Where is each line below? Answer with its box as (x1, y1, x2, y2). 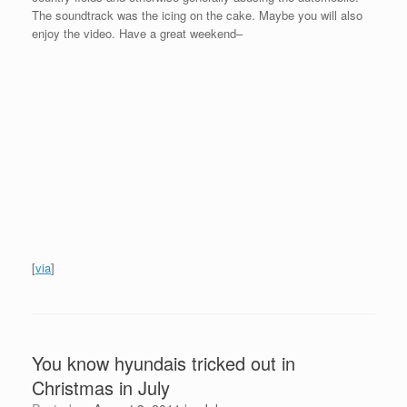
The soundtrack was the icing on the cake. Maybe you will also (32, 5, 362, 24)
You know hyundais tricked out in (32, 350, 295, 377)
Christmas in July (32, 374, 170, 402)
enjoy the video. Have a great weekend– (32, 24, 243, 42)
